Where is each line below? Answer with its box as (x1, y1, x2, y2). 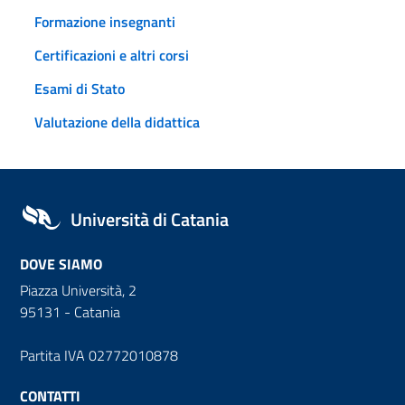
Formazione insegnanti (34, 10, 175, 33)
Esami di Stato (34, 77, 125, 99)
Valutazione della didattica (34, 110, 200, 133)
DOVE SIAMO (20, 252, 102, 275)
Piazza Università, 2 (20, 278, 137, 301)
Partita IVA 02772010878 (20, 344, 178, 366)
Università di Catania (71, 204, 229, 233)
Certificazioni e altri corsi (34, 43, 189, 66)
